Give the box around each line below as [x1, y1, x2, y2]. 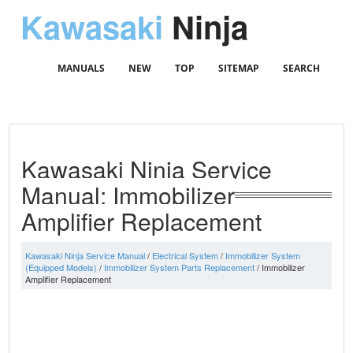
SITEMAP [217, 61, 259, 75]
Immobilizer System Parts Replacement [104, 261, 255, 273]
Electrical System [152, 249, 219, 262]
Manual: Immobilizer [21, 178, 236, 212]
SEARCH [282, 61, 320, 75]
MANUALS [57, 61, 105, 75]
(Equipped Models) [25, 261, 98, 273]
